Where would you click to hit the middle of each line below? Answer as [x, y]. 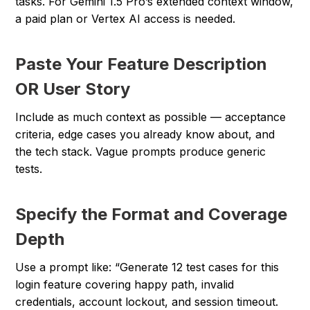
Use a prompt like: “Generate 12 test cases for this [147, 267]
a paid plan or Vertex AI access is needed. [126, 19]
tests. [29, 169]
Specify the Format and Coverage [152, 215]
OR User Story [73, 89]
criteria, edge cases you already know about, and [145, 135]
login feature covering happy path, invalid [125, 285]
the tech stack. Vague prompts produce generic [141, 152]
